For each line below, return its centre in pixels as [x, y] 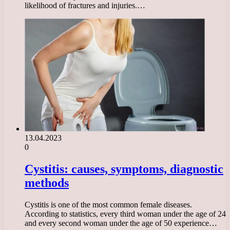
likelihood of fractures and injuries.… [85, 5]
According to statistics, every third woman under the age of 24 [125, 214]
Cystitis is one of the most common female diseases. [108, 204]
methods [47, 183]
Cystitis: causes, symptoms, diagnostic [124, 169]
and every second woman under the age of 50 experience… [121, 223]
